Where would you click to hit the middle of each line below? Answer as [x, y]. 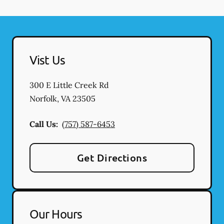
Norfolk [43, 98]
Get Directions [112, 157]
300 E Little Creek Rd [69, 85]
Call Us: [44, 124]
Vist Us [47, 60]
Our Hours [56, 214]
